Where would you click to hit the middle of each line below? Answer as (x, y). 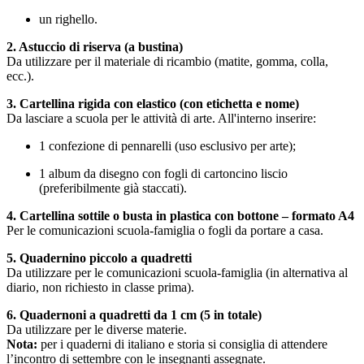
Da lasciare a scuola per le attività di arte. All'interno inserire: (161, 119)
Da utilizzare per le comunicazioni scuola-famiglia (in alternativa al (177, 273)
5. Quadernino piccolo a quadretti (99, 258)
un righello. (68, 19)
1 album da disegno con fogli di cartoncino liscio (163, 174)
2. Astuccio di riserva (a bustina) (95, 47)
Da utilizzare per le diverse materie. (97, 330)
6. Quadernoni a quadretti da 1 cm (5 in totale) (134, 315)
